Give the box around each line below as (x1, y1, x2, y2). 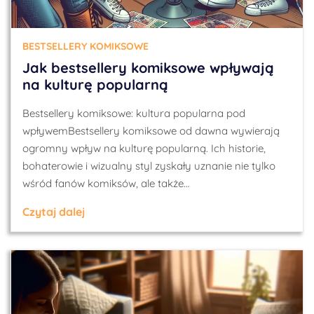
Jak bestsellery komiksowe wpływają (22, 59, 274, 76)
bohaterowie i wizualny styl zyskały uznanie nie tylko (22, 159, 275, 172)
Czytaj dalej (22, 205, 85, 219)
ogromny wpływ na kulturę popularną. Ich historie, (22, 142, 266, 155)
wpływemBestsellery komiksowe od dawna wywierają (22, 124, 280, 137)
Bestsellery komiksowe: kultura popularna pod (22, 107, 245, 120)
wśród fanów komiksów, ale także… (22, 177, 189, 190)
